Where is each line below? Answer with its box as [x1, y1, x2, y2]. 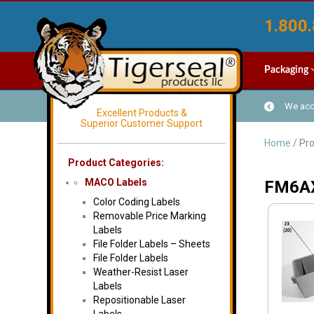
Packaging [264, 65, 310, 75]
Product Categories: [68, 157, 164, 168]
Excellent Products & [96, 107, 187, 118]
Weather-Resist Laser [93, 266, 189, 278]
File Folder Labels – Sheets [93, 238, 210, 250]
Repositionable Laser [93, 294, 186, 306]
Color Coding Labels [93, 196, 180, 207]
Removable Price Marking [93, 210, 206, 221]
